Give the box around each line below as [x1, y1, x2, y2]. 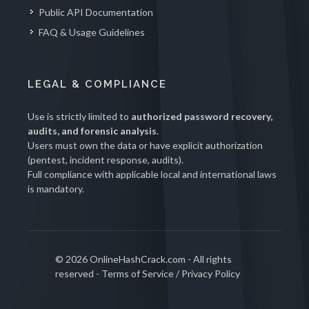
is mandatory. [28, 183, 84, 195]
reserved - [55, 268, 101, 280]
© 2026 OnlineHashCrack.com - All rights [55, 253, 232, 266]
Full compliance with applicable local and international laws [28, 168, 277, 181]
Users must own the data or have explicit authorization [28, 139, 263, 152]
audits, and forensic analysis [28, 125, 157, 137]
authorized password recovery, [131, 110, 272, 123]
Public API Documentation [39, 6, 153, 19]
